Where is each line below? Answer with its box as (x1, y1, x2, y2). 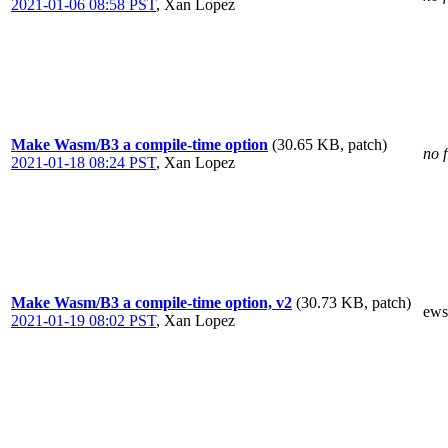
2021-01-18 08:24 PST (11, 154, 156, 171)
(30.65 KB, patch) (272, 136, 387, 153)
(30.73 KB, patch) (296, 294, 411, 311)
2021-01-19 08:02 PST (11, 312, 156, 329)
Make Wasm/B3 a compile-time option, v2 (11, 294, 292, 311)
